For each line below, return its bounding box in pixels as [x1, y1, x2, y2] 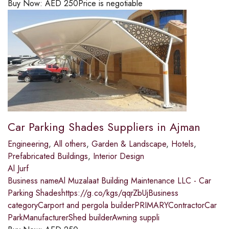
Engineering [8, 138, 49, 150]
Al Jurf [8, 163, 29, 175]
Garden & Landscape [91, 138, 166, 150]
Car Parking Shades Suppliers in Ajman [8, 119, 200, 135]
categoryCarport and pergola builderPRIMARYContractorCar [8, 199, 217, 212]
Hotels [171, 138, 194, 150]
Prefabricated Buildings [8, 150, 88, 163]
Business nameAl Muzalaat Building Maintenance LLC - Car [8, 175, 211, 187]
